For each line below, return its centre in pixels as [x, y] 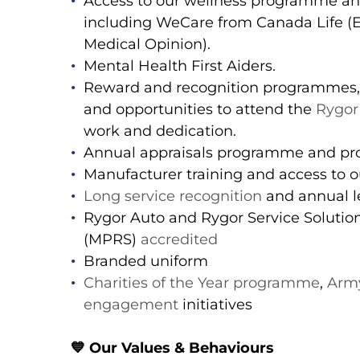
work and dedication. [162, 131]
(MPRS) [112, 240]
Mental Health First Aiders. [180, 66]
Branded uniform [146, 262]
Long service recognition [173, 196]
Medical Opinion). [147, 45]
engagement [131, 305]
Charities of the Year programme [202, 283]
